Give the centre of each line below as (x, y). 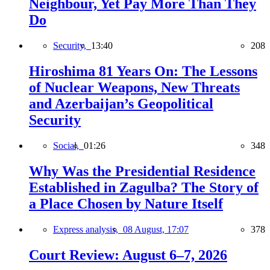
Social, (68, 145)
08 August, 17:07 (156, 229)
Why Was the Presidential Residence (142, 171)
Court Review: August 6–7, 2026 (128, 255)
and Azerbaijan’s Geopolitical (121, 103)
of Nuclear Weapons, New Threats (134, 87)
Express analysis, (88, 229)
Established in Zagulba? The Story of (144, 187)
